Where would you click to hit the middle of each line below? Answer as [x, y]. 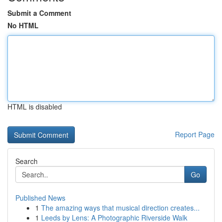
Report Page [195, 134]
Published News [40, 198]
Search [27, 161]
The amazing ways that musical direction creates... [120, 208]
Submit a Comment [39, 13]
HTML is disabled [35, 107]
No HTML [23, 25]
